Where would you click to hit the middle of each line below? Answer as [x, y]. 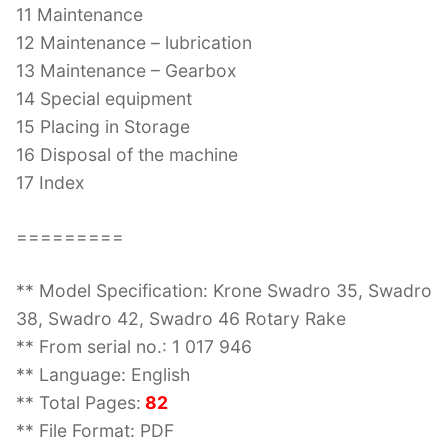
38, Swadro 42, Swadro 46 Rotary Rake [181, 318]
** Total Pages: [78, 402]
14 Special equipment [104, 98]
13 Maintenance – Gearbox [126, 70]
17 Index [50, 182]
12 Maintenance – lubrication [134, 42]
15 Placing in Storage [103, 126]
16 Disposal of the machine [127, 154]
